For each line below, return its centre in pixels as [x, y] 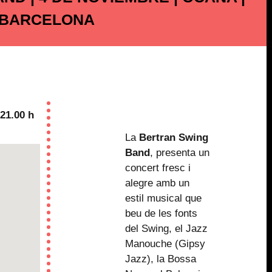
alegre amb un [157, 183]
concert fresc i [158, 168]
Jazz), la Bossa [160, 259]
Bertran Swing [173, 138]
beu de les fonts [161, 214]
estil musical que [163, 199]
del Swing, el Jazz [166, 229]
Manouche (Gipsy [165, 244]
